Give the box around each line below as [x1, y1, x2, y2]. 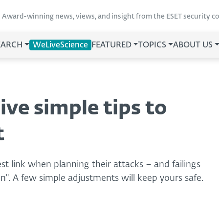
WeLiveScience [32, 42, 88, 49]
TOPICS [138, 42, 167, 49]
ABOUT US [173, 42, 213, 49]
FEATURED [91, 42, 131, 49]
